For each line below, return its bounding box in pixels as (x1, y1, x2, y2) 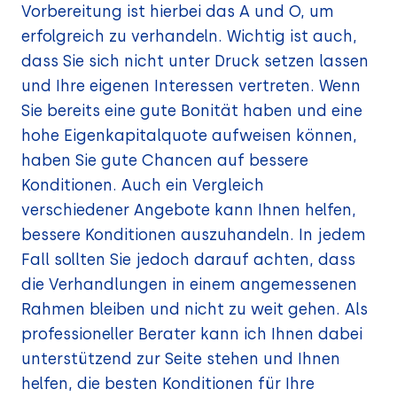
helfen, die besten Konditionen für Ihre (21, 373, 315, 393)
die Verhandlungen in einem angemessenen (21, 274, 357, 293)
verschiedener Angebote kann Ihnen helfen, (21, 199, 356, 219)
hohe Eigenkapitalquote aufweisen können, (21, 125, 357, 144)
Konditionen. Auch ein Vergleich (21, 175, 264, 194)
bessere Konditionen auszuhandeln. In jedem (21, 224, 366, 244)
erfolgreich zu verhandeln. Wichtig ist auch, (21, 26, 357, 45)
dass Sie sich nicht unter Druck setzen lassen (21, 51, 369, 70)
